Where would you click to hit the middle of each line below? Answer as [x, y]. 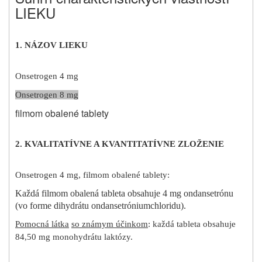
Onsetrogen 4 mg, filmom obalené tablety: [92, 175]
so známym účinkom [110, 224]
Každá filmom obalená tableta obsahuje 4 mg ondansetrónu [124, 194]
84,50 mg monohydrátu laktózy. [74, 237]
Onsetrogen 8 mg [47, 95]
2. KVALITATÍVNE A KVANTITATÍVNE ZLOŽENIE [120, 144]
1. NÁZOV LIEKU [51, 45]
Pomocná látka [42, 224]
